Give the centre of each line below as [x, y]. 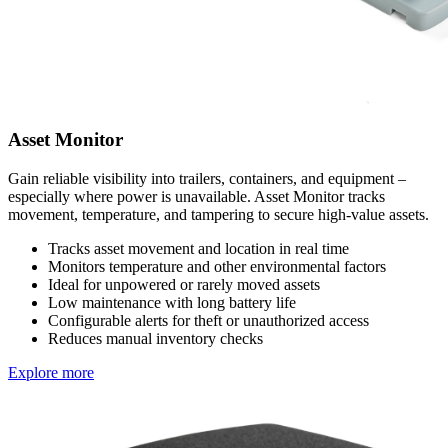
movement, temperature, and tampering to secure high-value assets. [218, 215]
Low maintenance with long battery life [172, 303]
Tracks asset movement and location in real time [198, 249]
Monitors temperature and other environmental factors [217, 267]
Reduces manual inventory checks [155, 339]
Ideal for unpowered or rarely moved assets [184, 285]
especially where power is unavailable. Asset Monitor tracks [196, 197]
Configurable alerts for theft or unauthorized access [208, 321]
